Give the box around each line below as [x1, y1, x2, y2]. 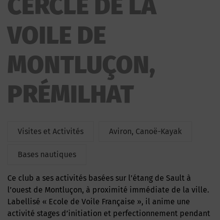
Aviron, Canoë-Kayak [109, 127, 182, 136]
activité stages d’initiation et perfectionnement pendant [7, 209, 210, 218]
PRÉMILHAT [7, 80, 134, 109]
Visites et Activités [18, 127, 83, 136]
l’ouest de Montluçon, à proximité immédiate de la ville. [7, 185, 209, 194]
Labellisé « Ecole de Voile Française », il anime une [7, 197, 190, 206]
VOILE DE [7, 21, 106, 50]
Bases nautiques [18, 150, 76, 159]
